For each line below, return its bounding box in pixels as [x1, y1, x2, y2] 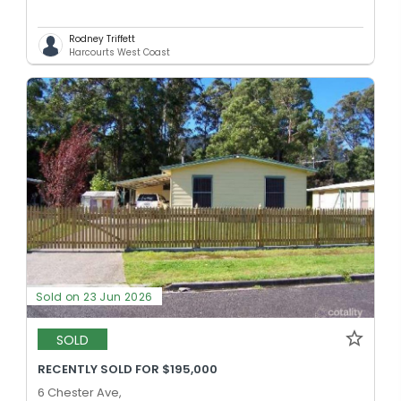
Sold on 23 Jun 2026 [36, 289, 153, 305]
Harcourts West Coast [69, 45, 170, 59]
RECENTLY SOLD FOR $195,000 [38, 361, 218, 379]
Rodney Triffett [69, 31, 135, 46]
